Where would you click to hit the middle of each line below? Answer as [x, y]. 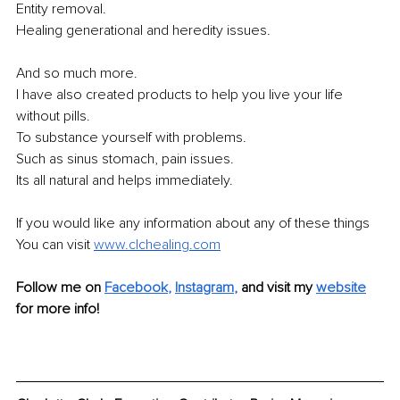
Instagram [204, 287]
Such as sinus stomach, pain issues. [125, 158]
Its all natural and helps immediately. [125, 180]
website [341, 287]
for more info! [58, 308]
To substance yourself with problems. [131, 137]
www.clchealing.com [157, 244]
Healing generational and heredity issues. [143, 30]
